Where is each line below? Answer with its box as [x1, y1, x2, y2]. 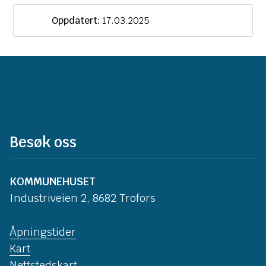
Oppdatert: [52, 14, 100, 27]
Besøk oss [9, 133, 77, 151]
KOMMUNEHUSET [9, 174, 96, 188]
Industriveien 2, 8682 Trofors [9, 191, 156, 205]
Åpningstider [9, 224, 76, 239]
